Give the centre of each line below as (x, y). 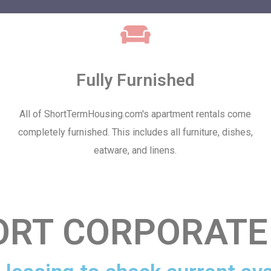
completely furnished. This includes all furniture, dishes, (135, 132)
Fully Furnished (135, 80)
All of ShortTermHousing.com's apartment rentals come (135, 114)
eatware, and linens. (135, 150)
